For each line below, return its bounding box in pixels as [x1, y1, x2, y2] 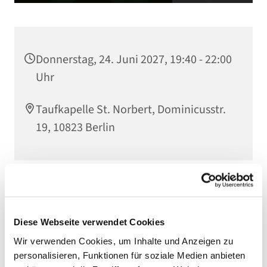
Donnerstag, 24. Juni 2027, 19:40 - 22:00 [36, 51, 232, 69]
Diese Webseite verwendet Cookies [14, 216, 164, 227]
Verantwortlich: [24, 199, 88, 213]
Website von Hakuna [24, 247, 107, 260]
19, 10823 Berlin [36, 119, 115, 136]
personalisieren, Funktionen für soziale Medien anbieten [14, 250, 246, 260]
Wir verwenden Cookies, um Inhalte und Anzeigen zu [14, 235, 234, 246]
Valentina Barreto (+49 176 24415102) [24, 223, 173, 237]
